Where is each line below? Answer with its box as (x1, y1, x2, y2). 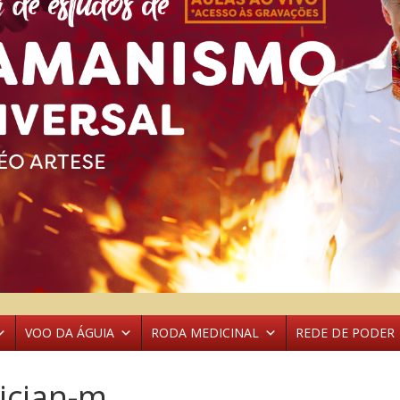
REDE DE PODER (296, 324, 395, 341)
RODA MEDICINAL (151, 324, 259, 341)
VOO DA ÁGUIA (25, 324, 114, 341)
